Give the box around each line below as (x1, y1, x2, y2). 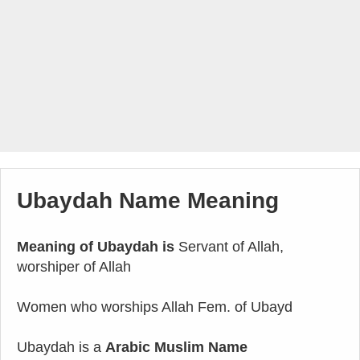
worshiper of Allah (17, 259, 131, 275)
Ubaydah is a (17, 339, 105, 355)
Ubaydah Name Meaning (17, 188, 279, 213)
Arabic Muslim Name (105, 339, 247, 355)
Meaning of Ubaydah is (17, 239, 174, 255)
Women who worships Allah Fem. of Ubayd (17, 299, 292, 315)
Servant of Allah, (174, 239, 284, 255)
